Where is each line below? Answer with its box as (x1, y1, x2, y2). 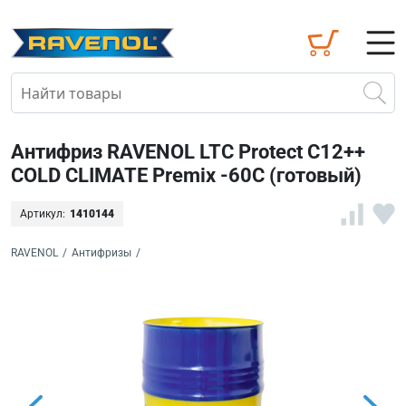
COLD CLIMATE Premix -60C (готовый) (11, 164, 362, 187)
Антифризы (72, 246, 131, 259)
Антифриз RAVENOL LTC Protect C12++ (11, 140, 365, 163)
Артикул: (20, 208, 65, 220)
